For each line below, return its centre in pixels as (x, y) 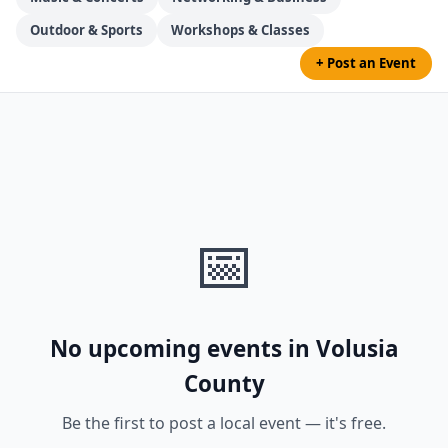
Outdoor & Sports (86, 30)
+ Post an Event (366, 63)
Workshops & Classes (240, 30)
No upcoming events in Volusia (224, 348)
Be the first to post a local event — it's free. (224, 423)
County (224, 383)
